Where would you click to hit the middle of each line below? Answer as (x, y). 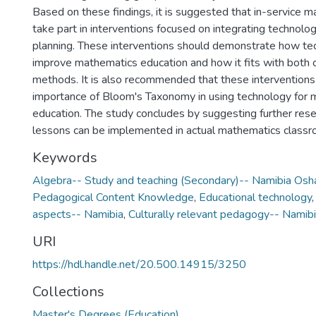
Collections (68, 292)
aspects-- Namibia (78, 214)
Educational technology (255, 197)
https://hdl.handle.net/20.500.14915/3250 (139, 265)
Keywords (65, 158)
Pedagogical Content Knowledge (113, 197)
